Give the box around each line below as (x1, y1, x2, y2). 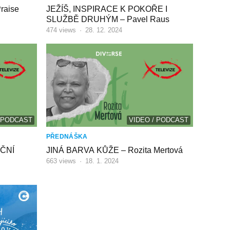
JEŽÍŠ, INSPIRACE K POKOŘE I (46, 5, 167, 14)
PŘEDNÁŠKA (46, 132, 88, 140)
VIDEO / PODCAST (129, 116, 188, 124)
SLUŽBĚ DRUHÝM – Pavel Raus (46, 15, 169, 24)
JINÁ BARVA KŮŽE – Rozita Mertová (46, 145, 183, 155)
